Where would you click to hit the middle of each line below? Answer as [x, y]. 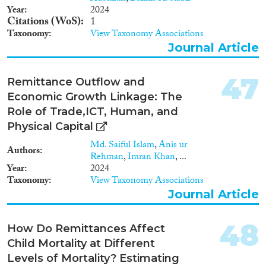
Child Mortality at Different [81, 243]
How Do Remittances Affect [86, 228]
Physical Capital [50, 126]
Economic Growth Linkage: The [95, 96]
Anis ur [173, 145]
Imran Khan [151, 157]
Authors [23, 151]
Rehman [107, 157]
